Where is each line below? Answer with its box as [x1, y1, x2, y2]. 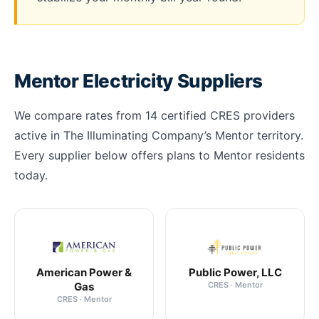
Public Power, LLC [188, 266, 282, 279]
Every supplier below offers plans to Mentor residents [14, 148, 305, 162]
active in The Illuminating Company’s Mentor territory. [14, 128, 303, 142]
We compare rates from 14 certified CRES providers [14, 108, 295, 122]
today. [14, 168, 48, 182]
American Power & [36, 266, 132, 279]
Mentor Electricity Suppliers [14, 70, 263, 92]
